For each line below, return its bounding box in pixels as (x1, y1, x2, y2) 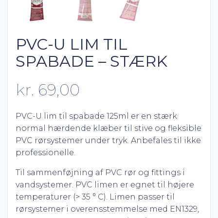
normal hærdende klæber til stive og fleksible (16, 124, 201, 133)
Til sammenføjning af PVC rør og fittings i (16, 168, 185, 177)
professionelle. (16, 148, 75, 157)
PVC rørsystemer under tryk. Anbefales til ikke (16, 136, 201, 145)
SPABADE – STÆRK (16, 52, 167, 71)
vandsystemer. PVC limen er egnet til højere (16, 180, 194, 189)
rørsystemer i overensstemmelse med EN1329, (16, 204, 199, 214)
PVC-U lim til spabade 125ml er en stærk (16, 111, 177, 121)
